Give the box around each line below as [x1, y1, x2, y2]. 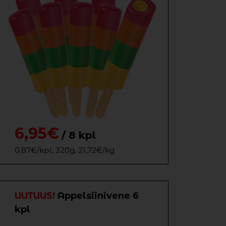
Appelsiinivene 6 [58, 190, 139, 201]
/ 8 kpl [62, 129, 96, 141]
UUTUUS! [15, 190, 58, 201]
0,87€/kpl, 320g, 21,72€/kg [15, 145, 115, 155]
